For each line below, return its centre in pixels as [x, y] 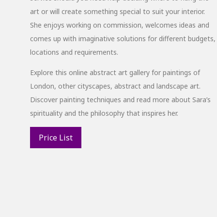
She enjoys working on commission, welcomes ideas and [120, 25]
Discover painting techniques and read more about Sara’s [120, 100]
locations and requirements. [74, 52]
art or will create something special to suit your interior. [117, 11]
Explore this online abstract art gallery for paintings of [115, 72]
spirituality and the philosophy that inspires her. [104, 113]
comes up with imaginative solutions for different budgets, [123, 39]
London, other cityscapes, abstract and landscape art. [115, 86]
